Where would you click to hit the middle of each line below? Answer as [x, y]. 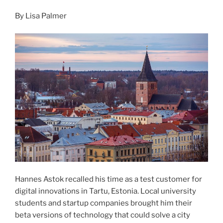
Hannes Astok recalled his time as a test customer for [109, 179]
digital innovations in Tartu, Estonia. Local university [106, 191]
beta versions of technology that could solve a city [103, 215]
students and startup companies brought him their [104, 203]
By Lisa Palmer [41, 16]
